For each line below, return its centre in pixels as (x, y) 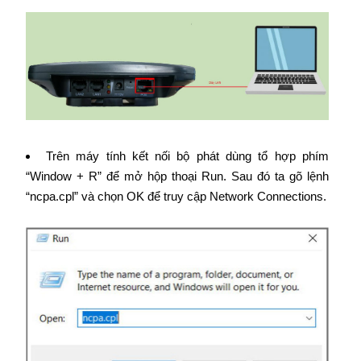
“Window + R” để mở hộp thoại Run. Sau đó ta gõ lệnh (177, 176)
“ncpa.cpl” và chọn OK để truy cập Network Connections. (176, 197)
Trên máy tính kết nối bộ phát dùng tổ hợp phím (187, 156)
